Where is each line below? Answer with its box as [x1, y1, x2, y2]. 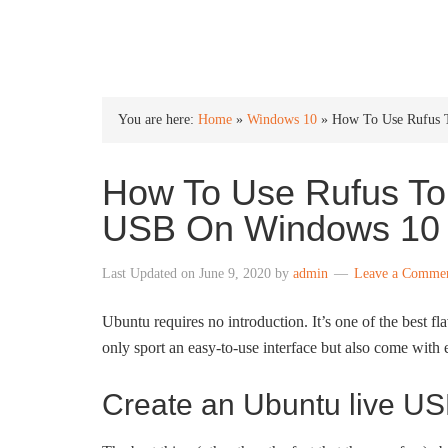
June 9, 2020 [199, 266, 271, 281]
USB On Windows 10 [102, 208, 440, 249]
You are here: [118, 112, 198, 127]
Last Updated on [102, 266, 199, 281]
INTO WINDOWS [102, 18, 313, 45]
